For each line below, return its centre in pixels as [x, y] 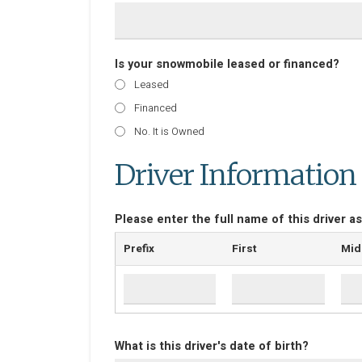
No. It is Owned [169, 131]
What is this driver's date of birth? [212, 346]
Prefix [139, 249]
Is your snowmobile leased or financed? [227, 64]
